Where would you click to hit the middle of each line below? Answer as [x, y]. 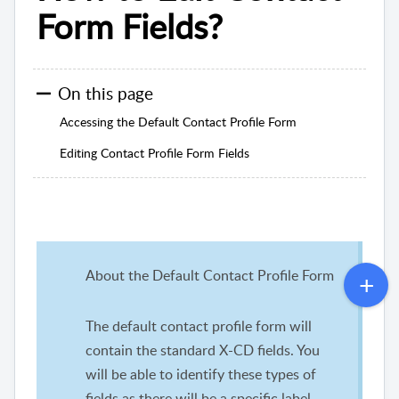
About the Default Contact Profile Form [210, 275]
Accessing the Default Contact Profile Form [178, 122]
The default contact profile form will [199, 326]
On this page [106, 94]
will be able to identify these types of [201, 374]
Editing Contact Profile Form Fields [156, 153]
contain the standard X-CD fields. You [203, 350]
